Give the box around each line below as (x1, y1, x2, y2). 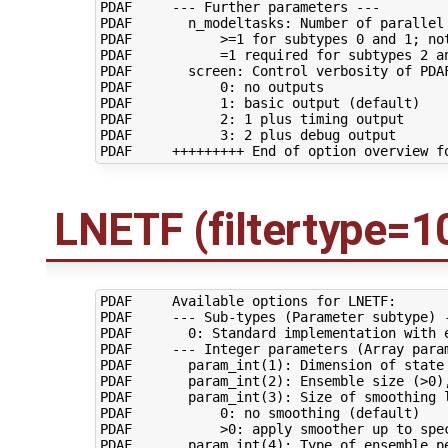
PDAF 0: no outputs (99, 78, 324, 95)
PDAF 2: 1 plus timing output (99, 110, 404, 127)
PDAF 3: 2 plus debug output (99, 126, 396, 143)
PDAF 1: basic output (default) (99, 94, 420, 111)
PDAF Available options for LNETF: (99, 293, 396, 310)
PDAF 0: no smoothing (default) (99, 405, 420, 422)
